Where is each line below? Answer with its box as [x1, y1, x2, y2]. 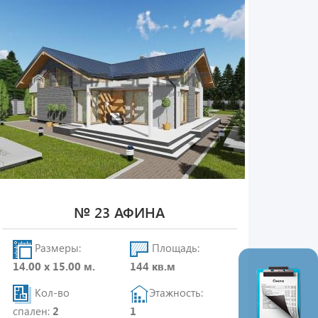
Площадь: [149, 241, 200, 256]
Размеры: [31, 241, 81, 256]
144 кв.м [130, 259, 176, 273]
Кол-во [31, 285, 70, 300]
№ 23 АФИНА [74, 202, 165, 221]
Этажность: [149, 285, 204, 300]
